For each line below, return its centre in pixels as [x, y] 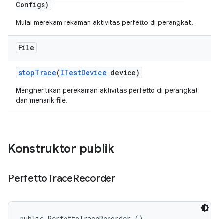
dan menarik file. [42, 100]
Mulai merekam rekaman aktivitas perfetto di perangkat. [104, 22]
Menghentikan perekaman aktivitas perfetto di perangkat [107, 90]
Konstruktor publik [61, 149]
